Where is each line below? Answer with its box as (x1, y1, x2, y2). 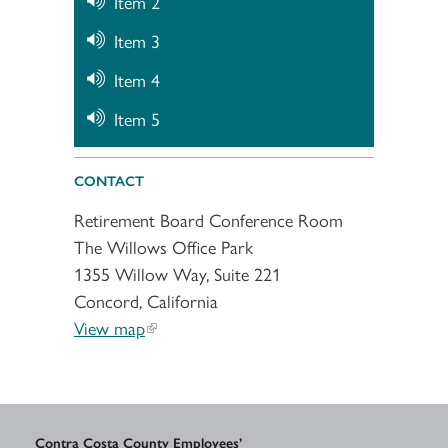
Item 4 (114, 66, 160, 92)
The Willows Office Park (74, 233, 253, 259)
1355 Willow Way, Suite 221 (74, 260, 281, 286)
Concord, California (74, 287, 218, 313)
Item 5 (114, 105, 160, 131)
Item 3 (114, 27, 160, 53)
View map (74, 314, 145, 340)
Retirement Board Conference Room (74, 206, 343, 232)
